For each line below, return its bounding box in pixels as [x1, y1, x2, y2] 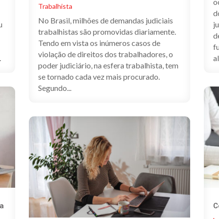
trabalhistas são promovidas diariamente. [38, 27, 177, 37]
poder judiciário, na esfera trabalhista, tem [38, 61, 178, 70]
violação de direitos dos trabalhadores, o [38, 49, 173, 59]
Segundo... [38, 83, 71, 93]
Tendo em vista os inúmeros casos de [38, 38, 160, 48]
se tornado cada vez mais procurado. [38, 72, 161, 82]
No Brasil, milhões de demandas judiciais [38, 16, 173, 25]
